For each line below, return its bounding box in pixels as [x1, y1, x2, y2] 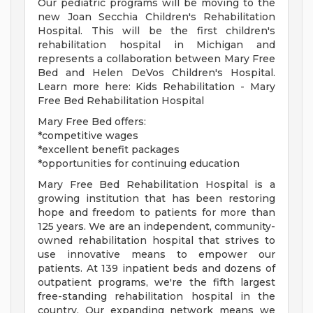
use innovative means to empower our [38, 248, 275, 261]
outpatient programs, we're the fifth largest [38, 276, 275, 289]
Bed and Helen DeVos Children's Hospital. [38, 66, 275, 80]
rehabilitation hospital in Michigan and [38, 38, 275, 52]
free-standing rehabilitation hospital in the [38, 290, 275, 303]
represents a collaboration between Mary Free [38, 52, 275, 66]
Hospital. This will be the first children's [38, 24, 275, 38]
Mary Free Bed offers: [38, 115, 146, 129]
